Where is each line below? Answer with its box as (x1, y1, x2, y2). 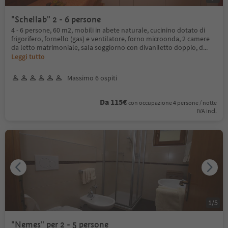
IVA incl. (197, 106, 217, 115)
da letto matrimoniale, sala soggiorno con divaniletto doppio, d (11, 42, 203, 52)
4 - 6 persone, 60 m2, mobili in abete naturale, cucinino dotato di (11, 25, 205, 35)
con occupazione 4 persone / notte (128, 98, 217, 106)
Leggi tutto (11, 51, 45, 61)
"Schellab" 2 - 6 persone (11, 14, 101, 25)
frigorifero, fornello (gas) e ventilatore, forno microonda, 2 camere (11, 34, 210, 43)
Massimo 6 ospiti (67, 73, 117, 82)
